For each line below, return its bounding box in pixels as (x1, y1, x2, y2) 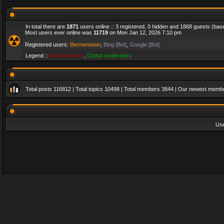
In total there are (25, 23, 66, 29)
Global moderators (87, 52, 132, 58)
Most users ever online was (25, 29, 93, 35)
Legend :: (25, 52, 49, 58)
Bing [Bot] (103, 41, 126, 47)
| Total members (119, 86, 161, 92)
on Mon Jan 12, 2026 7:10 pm (108, 29, 181, 35)
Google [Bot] (129, 41, 159, 47)
